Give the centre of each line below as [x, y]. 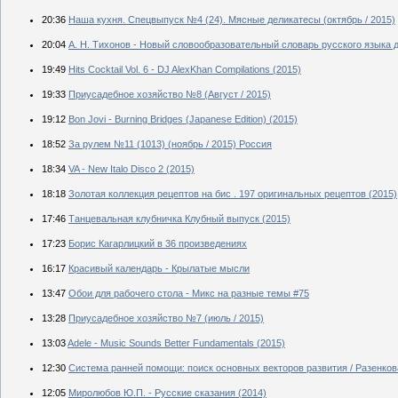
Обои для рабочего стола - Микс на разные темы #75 [189, 293]
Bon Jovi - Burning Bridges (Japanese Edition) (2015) [183, 119]
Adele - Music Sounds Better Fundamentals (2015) [176, 342]
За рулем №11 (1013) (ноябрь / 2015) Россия [170, 143]
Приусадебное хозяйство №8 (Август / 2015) [170, 94]
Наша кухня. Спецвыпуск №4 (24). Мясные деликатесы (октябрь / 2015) [232, 19]
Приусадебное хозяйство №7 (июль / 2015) [166, 318]
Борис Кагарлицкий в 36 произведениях [158, 243]
